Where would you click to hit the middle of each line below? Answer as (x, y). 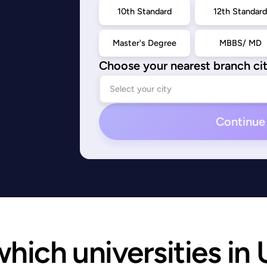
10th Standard (145, 11)
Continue (240, 122)
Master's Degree (145, 43)
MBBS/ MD (240, 43)
